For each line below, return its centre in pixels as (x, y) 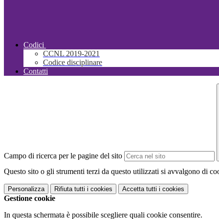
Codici (34, 45)
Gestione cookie (30, 198)
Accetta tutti (140, 189)
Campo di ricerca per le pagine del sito (63, 156)
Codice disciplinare (73, 63)
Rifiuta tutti (70, 189)
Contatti (36, 71)
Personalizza (26, 189)
